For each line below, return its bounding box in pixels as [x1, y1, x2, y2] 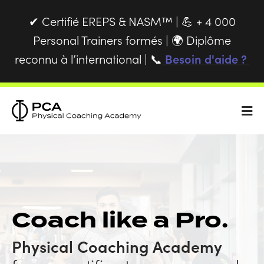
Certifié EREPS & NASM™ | [38, 12, 181, 29]
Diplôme [183, 31, 231, 48]
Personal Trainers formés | [33, 31, 171, 48]
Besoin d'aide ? [161, 50, 250, 67]
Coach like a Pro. [12, 204, 228, 236]
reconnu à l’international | [14, 50, 150, 67]
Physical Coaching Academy [12, 235, 222, 257]
